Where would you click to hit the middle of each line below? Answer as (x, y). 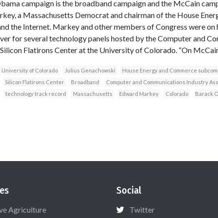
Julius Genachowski (90, 70)
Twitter (142, 209)
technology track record (36, 93)
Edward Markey (139, 93)
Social (129, 190)
